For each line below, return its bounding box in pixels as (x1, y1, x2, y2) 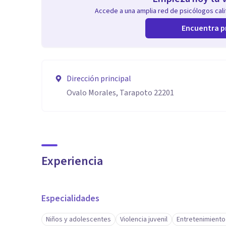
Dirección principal (67, 73, 131, 84)
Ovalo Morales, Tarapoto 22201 (67, 87, 174, 98)
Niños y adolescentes (46, 214, 111, 224)
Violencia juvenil (120, 214, 167, 224)
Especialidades (41, 192, 99, 205)
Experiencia (41, 152, 103, 170)
